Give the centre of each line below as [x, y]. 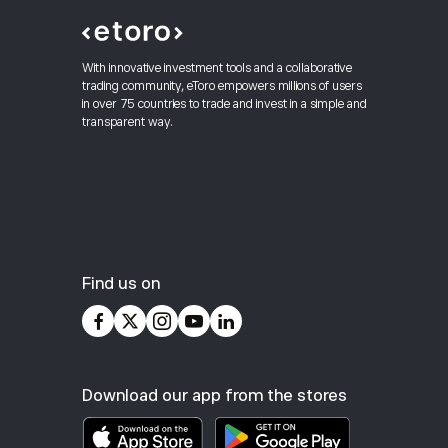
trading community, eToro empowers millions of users [222, 86]
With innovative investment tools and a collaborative [217, 68]
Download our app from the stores [214, 396]
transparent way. [127, 122]
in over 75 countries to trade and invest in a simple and [224, 104]
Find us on [121, 284]
